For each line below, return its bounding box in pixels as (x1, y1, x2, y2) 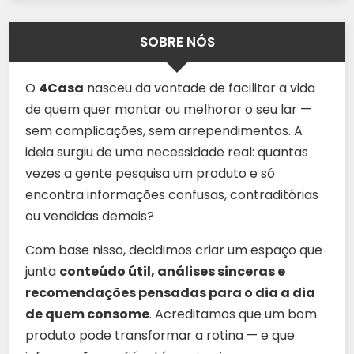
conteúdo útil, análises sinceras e (59, 262, 285, 281)
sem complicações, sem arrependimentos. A (25, 121, 303, 140)
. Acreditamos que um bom (149, 304, 317, 323)
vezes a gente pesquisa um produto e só (25, 164, 275, 183)
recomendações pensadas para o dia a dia (25, 283, 315, 302)
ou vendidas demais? (25, 206, 154, 225)
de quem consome (25, 304, 149, 323)
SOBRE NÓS (139, 32, 215, 51)
